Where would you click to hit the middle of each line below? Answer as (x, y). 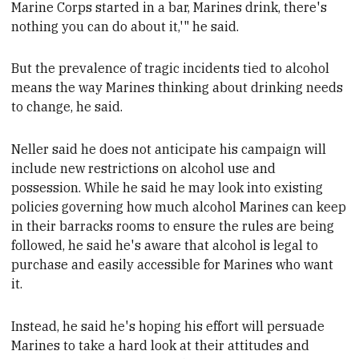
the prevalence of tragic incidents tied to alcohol (181, 69)
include (36, 169)
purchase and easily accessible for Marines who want (173, 265)
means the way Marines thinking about (131, 88)
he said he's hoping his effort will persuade (194, 326)
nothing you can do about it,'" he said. (125, 26)
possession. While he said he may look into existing (167, 188)
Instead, (37, 326)
